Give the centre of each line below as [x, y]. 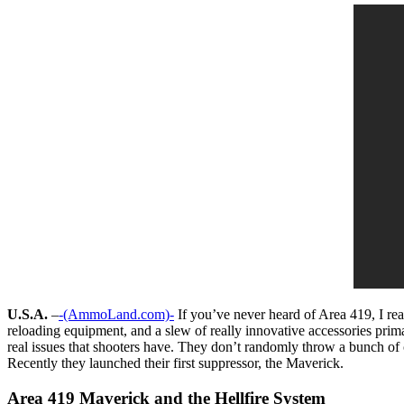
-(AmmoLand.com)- [116, 314]
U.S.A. [28, 314]
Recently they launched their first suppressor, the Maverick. [175, 363]
